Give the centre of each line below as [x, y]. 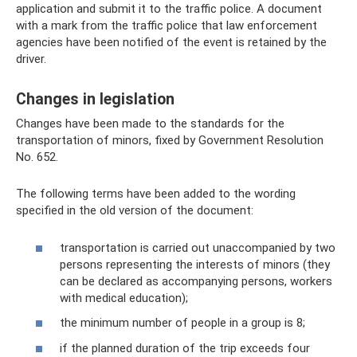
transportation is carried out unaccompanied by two [198, 247]
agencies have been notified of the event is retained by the [171, 42]
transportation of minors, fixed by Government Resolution [170, 140]
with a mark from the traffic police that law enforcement [167, 25]
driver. [31, 59]
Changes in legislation [95, 100]
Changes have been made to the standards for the [150, 124]
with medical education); [124, 298]
